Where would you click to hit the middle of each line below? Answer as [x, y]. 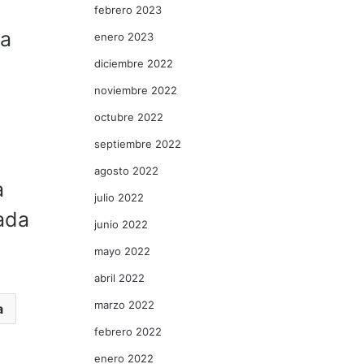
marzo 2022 [124, 305]
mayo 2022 [122, 251]
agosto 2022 [126, 171]
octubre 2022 [129, 117]
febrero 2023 [128, 10]
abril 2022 [119, 278]
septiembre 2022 [138, 144]
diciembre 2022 [134, 63]
